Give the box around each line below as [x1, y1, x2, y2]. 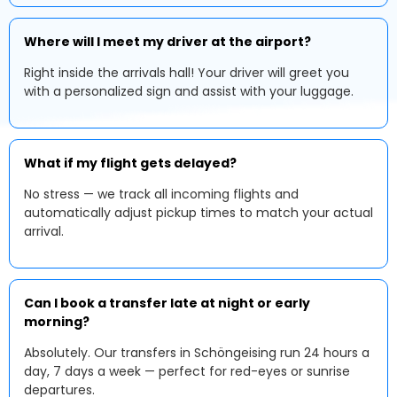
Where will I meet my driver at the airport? [24, 33, 311, 51]
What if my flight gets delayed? [24, 154, 237, 172]
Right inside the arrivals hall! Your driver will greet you [24, 64, 349, 82]
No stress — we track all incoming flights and [24, 185, 299, 203]
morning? [24, 313, 90, 331]
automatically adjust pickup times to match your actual [24, 204, 373, 222]
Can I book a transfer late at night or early [24, 294, 310, 312]
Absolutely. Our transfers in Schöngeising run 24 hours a [24, 344, 370, 362]
